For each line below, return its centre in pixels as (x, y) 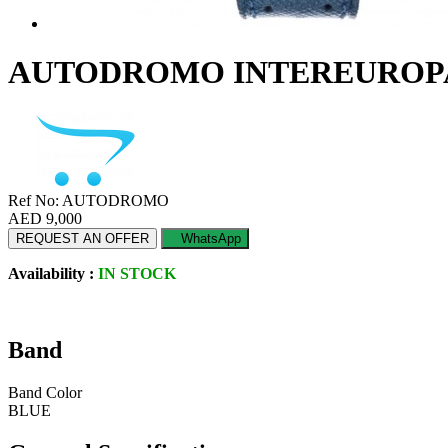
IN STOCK (137, 273)
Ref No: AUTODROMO (88, 200)
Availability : (51, 273)
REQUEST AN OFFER (82, 238)
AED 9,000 (45, 218)
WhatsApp (205, 238)
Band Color (45, 392)
